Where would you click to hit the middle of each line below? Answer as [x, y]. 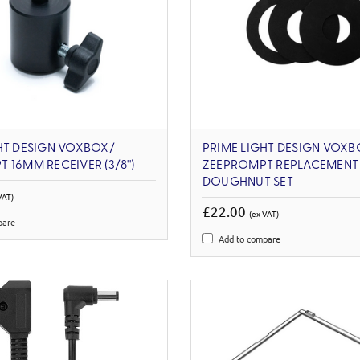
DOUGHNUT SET [247, 182]
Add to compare [249, 238]
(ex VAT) [264, 213]
